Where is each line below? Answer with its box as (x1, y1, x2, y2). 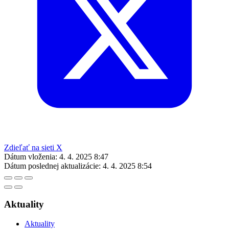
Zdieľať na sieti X (4, 143, 62, 152)
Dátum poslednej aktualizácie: (4, 161, 101, 170)
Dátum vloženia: (4, 152, 57, 161)
